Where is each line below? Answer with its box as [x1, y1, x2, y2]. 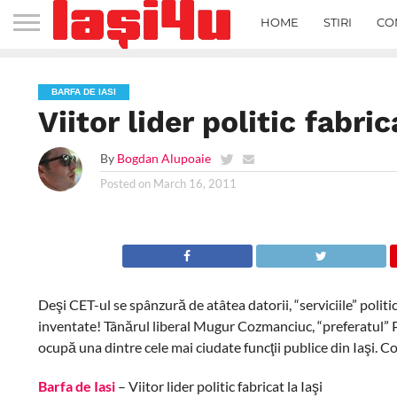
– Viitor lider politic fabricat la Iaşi [114, 378, 323, 394]
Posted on [99, 176, 151, 191]
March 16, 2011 [152, 176, 237, 191]
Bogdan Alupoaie [116, 151, 211, 166]
